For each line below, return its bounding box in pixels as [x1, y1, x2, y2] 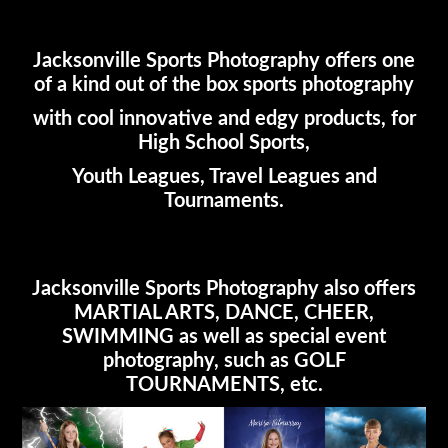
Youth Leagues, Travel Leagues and [71, 167, 377, 187]
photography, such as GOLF [102, 351, 346, 371]
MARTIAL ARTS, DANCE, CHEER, [74, 303, 374, 323]
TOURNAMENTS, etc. [125, 375, 323, 395]
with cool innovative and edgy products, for [32, 109, 416, 129]
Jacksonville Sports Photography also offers [32, 279, 416, 299]
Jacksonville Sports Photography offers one [33, 51, 415, 71]
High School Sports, [138, 133, 310, 153]
